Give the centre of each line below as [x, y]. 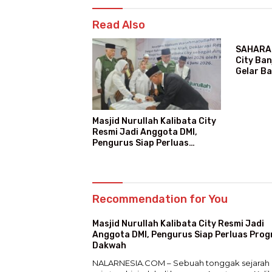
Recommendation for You [160, 199]
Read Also [119, 25]
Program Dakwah [129, 154]
